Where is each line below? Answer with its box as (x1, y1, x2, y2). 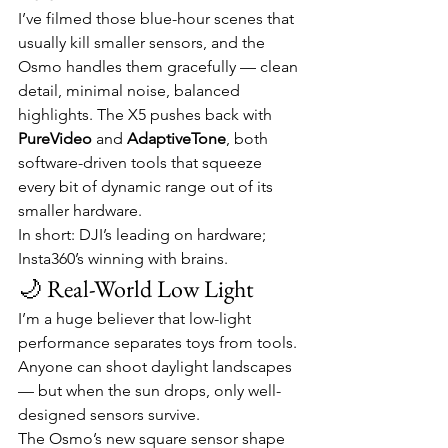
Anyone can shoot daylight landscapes (18, 357, 296, 376)
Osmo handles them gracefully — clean (18, 57, 302, 76)
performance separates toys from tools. (18, 333, 301, 352)
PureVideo (18, 129, 92, 148)
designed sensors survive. (18, 405, 200, 424)
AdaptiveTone (127, 129, 226, 148)
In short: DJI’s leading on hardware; (18, 225, 270, 244)
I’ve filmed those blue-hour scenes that (18, 9, 298, 28)
